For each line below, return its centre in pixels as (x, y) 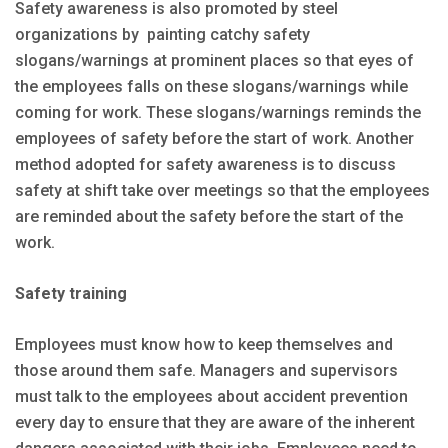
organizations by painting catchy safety (162, 34)
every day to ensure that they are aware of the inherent (215, 422)
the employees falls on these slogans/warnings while (211, 86)
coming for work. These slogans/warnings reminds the (218, 112)
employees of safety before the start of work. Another (214, 138)
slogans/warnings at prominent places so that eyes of (214, 60)
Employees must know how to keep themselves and (204, 344)
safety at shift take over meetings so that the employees (222, 190)
